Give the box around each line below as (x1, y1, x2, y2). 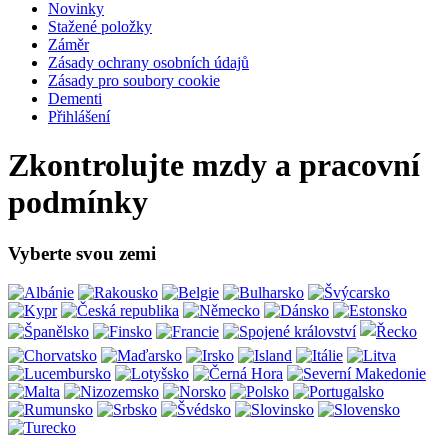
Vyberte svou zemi (8, 242, 156, 264)
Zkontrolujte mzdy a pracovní (8, 147, 420, 184)
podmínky (8, 184, 148, 221)
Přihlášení (48, 108, 110, 125)
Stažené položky (48, 18, 152, 35)
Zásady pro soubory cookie (48, 72, 220, 89)
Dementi (48, 90, 102, 107)
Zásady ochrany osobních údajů (48, 54, 249, 71)
